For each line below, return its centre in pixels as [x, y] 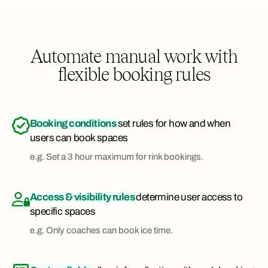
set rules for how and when [174, 124]
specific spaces [63, 212]
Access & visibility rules [83, 197]
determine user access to [189, 197]
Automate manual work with [134, 57]
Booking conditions [74, 124]
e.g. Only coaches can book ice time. [101, 231]
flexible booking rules [134, 75]
